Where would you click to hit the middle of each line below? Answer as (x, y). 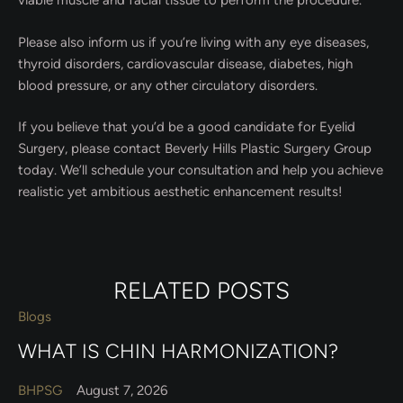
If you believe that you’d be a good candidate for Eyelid (187, 127)
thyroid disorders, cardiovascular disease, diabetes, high (185, 63)
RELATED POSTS (201, 290)
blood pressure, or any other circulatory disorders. (168, 85)
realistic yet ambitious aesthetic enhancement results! (180, 192)
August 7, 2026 (122, 391)
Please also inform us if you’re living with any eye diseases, (193, 42)
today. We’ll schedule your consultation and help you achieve (201, 170)
